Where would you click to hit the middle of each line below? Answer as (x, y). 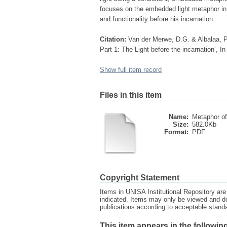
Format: (176, 132)
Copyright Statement (140, 178)
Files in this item (131, 95)
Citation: (113, 39)
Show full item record (131, 70)
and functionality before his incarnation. (157, 19)
